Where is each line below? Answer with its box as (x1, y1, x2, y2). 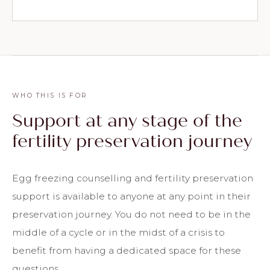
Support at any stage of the (12, 110, 242, 131)
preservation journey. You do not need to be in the (12, 208, 251, 220)
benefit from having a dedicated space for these (12, 244, 241, 256)
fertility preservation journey (12, 130, 252, 152)
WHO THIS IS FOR (12, 91, 88, 99)
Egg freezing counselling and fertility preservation (12, 172, 253, 184)
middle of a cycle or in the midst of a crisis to (12, 226, 225, 238)
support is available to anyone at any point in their (12, 190, 251, 202)
